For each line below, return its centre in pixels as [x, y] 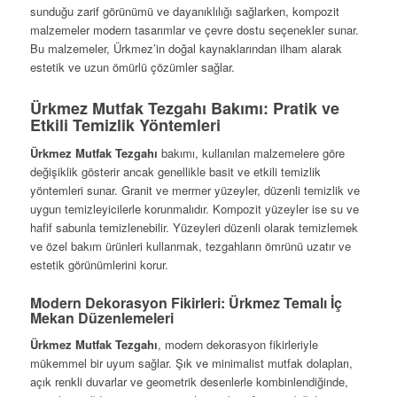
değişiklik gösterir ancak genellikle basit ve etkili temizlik [175, 172]
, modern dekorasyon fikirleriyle [237, 345]
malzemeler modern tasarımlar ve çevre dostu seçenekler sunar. [194, 30]
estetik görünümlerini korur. [99, 265]
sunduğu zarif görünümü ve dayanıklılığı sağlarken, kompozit [184, 12]
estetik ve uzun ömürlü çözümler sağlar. [132, 67]
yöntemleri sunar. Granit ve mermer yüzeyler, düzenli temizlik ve [195, 191]
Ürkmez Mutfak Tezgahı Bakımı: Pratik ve [184, 109]
